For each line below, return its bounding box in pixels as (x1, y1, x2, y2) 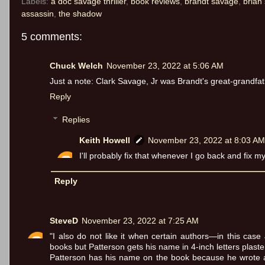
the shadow (59, 9, 102, 19)
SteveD (50, 216, 78, 225)
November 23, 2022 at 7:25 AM (82, 216, 199, 225)
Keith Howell (79, 136, 130, 146)
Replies (62, 115, 90, 125)
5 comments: (21, 31, 82, 43)
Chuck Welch (50, 61, 103, 70)
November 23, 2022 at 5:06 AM (106, 61, 224, 70)
